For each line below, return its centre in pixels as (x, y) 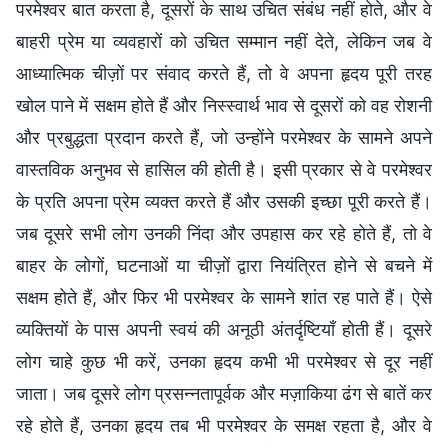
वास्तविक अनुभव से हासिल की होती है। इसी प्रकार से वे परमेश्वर (224, 169)
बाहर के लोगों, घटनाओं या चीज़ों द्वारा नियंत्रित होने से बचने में (224, 265)
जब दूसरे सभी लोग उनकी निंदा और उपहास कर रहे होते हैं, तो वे (224, 233)
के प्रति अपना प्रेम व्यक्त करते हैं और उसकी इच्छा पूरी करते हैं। (224, 201)
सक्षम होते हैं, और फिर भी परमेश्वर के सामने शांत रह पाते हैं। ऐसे (224, 297)
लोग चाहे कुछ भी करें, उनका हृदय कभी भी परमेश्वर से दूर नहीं (224, 361)
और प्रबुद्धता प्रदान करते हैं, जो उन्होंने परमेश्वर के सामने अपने (224, 137)
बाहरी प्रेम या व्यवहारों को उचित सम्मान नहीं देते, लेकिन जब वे (224, 41)
